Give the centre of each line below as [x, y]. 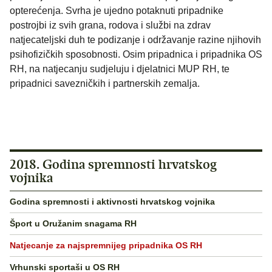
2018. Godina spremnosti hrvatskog [113, 164]
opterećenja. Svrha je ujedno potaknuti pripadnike [117, 10]
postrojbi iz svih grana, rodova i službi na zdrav [110, 25]
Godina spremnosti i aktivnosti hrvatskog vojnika [112, 202]
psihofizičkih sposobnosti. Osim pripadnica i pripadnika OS [136, 54]
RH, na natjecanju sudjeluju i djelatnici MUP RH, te [120, 69]
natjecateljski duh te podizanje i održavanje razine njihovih [135, 39]
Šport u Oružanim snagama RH [73, 224]
